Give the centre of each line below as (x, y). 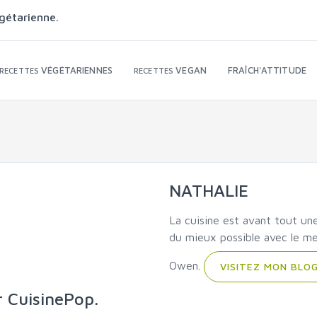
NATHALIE (209, 190)
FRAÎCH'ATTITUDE (267, 70)
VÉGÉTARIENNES (77, 70)
